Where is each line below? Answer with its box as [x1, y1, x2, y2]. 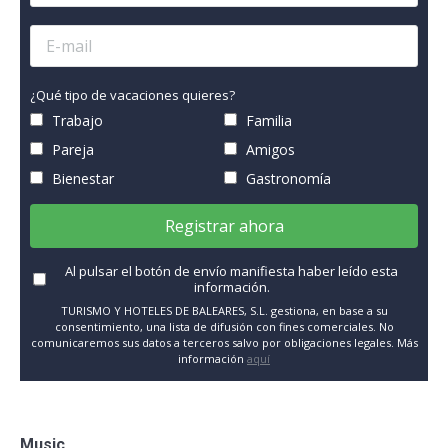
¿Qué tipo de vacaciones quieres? [30, 85, 235, 104]
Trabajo [48, 110, 103, 130]
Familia [242, 110, 292, 130]
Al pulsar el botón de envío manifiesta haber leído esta [65, 261, 398, 280]
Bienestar [48, 168, 114, 188]
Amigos [242, 139, 295, 159]
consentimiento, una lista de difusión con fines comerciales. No [54, 318, 394, 334]
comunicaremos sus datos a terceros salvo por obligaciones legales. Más [30, 334, 418, 350]
